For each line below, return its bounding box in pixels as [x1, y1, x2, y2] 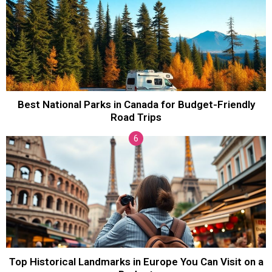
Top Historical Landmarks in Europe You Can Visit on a [8, 255, 263, 268]
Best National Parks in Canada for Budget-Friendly [17, 98, 255, 111]
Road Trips [110, 111, 161, 124]
